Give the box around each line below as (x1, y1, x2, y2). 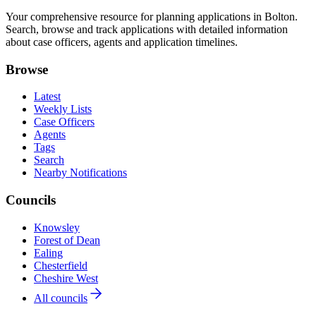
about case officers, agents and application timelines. (6, 35, 238, 48)
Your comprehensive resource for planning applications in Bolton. (6, 10, 298, 23)
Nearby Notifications (34, 166, 127, 179)
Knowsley (34, 221, 80, 233)
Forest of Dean (34, 233, 100, 246)
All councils (34, 291, 87, 304)
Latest (34, 90, 61, 103)
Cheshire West (34, 272, 98, 284)
